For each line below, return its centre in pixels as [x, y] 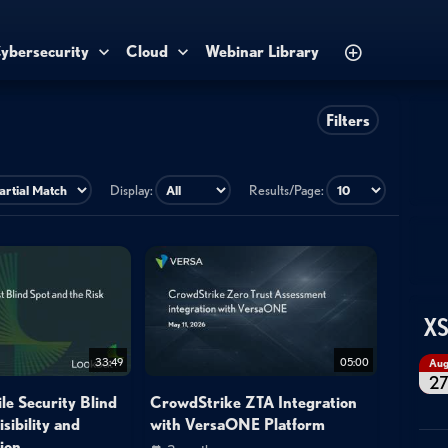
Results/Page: [287, 190]
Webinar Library [262, 51]
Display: [132, 190]
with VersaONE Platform [238, 424]
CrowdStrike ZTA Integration [254, 403]
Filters [348, 120]
